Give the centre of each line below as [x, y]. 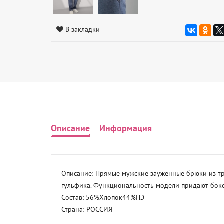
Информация [126, 128]
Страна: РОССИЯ [87, 209]
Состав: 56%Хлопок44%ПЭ [104, 197]
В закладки [83, 29]
